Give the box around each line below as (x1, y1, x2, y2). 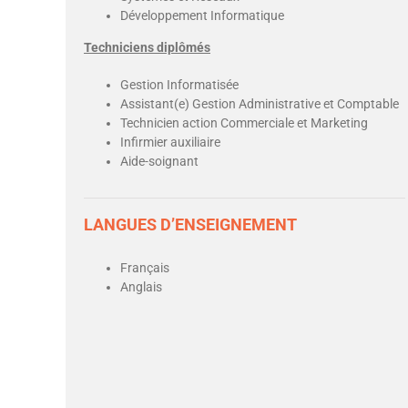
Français (120, 260, 169, 275)
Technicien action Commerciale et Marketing (120, 116, 368, 130)
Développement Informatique (120, 8, 284, 23)
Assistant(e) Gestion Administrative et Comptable (120, 97, 399, 111)
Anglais (120, 280, 162, 294)
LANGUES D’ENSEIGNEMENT (84, 215, 297, 234)
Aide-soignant (120, 154, 199, 168)
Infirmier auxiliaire (120, 135, 220, 149)
